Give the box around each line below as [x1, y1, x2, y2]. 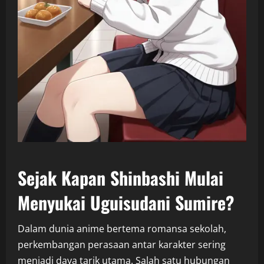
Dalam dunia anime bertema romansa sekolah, [18, 222, 226, 236]
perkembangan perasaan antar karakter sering [18, 238, 226, 252]
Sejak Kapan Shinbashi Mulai [18, 164, 223, 192]
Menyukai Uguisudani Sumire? [18, 189, 234, 216]
